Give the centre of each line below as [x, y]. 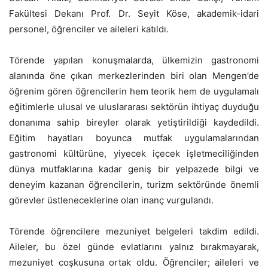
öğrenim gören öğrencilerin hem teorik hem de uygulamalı [134, 91]
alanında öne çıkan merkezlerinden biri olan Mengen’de [134, 76]
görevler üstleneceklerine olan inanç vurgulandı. [111, 200]
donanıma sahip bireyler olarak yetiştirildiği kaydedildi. [134, 122]
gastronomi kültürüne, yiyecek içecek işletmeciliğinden [134, 153]
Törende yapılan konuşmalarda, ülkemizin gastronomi [134, 60]
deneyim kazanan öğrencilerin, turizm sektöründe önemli [134, 185]
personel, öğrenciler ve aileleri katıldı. [89, 29]
